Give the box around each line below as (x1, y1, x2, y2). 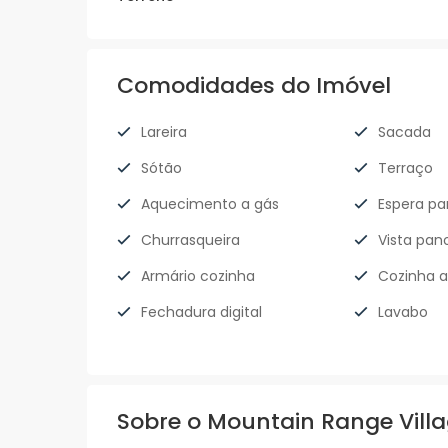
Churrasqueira (141, 230, 240, 251)
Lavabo (377, 302, 428, 323)
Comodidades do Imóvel (117, 70, 391, 102)
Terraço (377, 158, 433, 179)
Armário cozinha (141, 266, 255, 287)
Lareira (141, 122, 187, 143)
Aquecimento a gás (141, 194, 279, 215)
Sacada (377, 122, 431, 143)
